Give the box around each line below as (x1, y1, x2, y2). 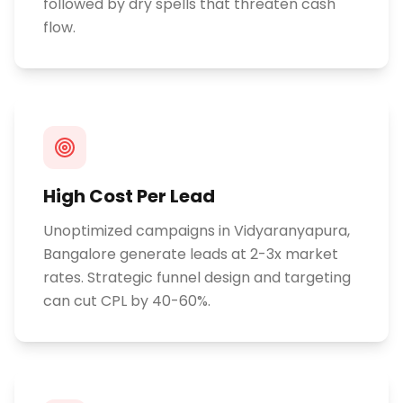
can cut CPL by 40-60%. (43, 291, 210, 311)
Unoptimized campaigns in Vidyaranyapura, (43, 220, 350, 241)
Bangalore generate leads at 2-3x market (43, 244, 338, 264)
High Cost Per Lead (43, 184, 215, 209)
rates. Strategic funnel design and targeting (43, 267, 351, 288)
